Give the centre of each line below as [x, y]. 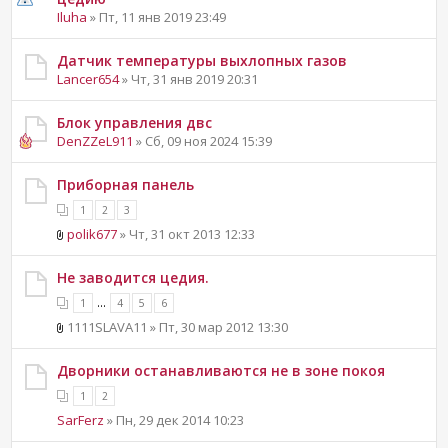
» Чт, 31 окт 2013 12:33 [186, 233]
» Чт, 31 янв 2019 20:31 [189, 78]
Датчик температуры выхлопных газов [202, 60]
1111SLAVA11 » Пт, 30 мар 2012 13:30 [176, 326]
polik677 [92, 233]
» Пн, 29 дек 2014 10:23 [174, 419]
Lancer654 [88, 78]
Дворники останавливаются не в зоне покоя [221, 370]
